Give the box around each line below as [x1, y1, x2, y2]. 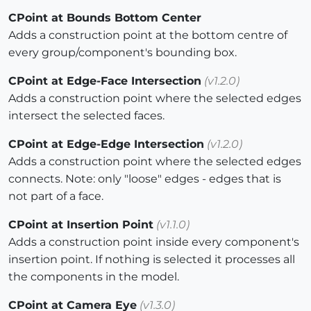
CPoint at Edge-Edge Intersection [8, 137, 204, 151]
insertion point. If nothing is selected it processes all [8, 253, 295, 267]
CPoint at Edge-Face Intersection [8, 74, 201, 88]
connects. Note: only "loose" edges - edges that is [8, 172, 281, 186]
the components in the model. [8, 270, 179, 284]
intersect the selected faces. [8, 109, 165, 123]
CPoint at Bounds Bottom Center [8, 11, 201, 25]
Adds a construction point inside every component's [8, 235, 299, 249]
